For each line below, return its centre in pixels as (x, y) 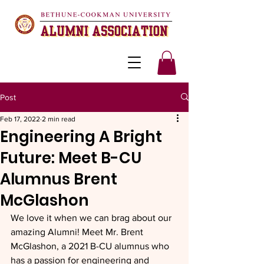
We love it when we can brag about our (92, 217)
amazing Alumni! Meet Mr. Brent (78, 232)
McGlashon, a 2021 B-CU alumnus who (91, 246)
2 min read (59, 119)
